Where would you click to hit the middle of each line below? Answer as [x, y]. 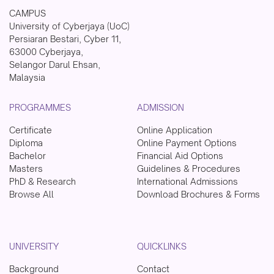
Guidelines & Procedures [189, 168]
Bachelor [27, 155]
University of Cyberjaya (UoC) [69, 26]
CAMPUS [27, 13]
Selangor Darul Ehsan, [54, 64]
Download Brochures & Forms [198, 194]
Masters [26, 168]
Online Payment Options [187, 143]
